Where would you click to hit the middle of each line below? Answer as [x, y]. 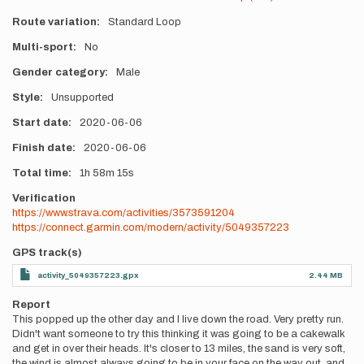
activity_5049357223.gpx [88, 275]
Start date [40, 123]
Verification [44, 198]
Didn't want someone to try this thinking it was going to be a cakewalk [179, 334]
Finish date [42, 148]
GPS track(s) [47, 253]
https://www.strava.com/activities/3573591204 [123, 213]
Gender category [58, 72]
